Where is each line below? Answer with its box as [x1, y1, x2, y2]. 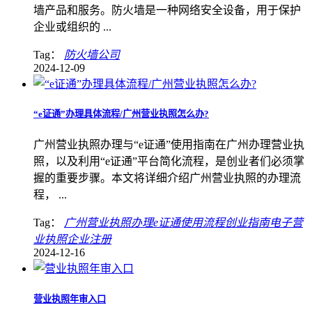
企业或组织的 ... [33, 21, 111, 33]
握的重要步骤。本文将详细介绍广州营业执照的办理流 [33, 172, 301, 185]
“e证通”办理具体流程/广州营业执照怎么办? [33, 109, 209, 120]
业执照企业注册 [33, 233, 111, 246]
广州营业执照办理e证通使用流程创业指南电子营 [64, 217, 303, 229]
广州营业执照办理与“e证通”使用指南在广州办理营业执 [33, 139, 304, 151]
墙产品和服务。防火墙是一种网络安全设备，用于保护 [33, 4, 301, 17]
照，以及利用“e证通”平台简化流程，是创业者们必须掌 [33, 155, 304, 168]
